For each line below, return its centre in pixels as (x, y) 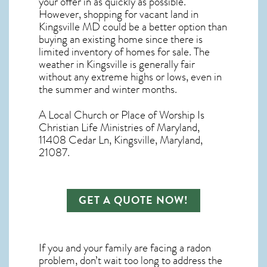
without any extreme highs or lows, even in (130, 77)
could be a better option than (164, 27)
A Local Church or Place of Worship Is (122, 115)
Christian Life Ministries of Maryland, (119, 128)
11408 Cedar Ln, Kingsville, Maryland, (121, 140)
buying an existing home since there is (121, 40)
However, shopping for (89, 15)
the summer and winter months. (108, 90)
